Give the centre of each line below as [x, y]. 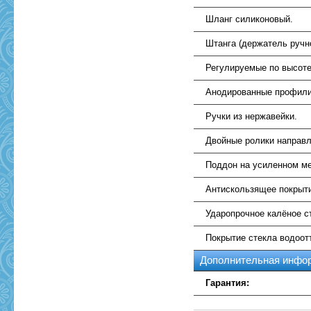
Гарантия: [228, 283]
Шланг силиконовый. [250, 19]
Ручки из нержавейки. [252, 116]
